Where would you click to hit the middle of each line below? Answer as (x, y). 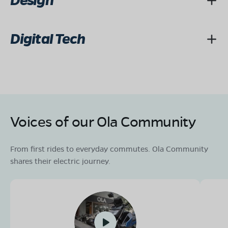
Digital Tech (48, 39)
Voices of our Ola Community (103, 121)
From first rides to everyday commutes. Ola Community (109, 149)
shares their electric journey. (60, 161)
